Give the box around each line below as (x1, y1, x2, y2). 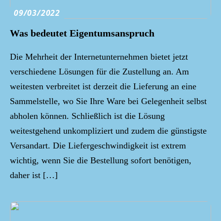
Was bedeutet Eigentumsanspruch (10, 27, 154, 38)
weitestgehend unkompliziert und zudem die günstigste (10, 125, 207, 136)
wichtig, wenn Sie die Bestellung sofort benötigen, (10, 155, 191, 165)
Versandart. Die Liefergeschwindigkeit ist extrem (10, 140, 186, 150)
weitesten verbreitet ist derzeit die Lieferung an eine (10, 81, 196, 91)
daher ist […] (10, 170, 58, 180)
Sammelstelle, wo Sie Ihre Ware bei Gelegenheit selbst (10, 96, 207, 106)
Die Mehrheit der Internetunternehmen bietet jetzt (10, 51, 188, 62)
